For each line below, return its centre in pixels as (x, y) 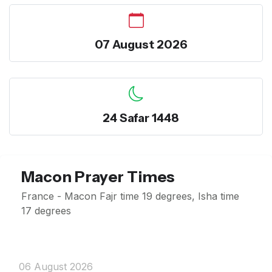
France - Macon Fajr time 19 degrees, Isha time (130, 196)
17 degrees (46, 211)
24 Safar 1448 (141, 117)
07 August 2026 (141, 44)
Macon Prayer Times (98, 177)
